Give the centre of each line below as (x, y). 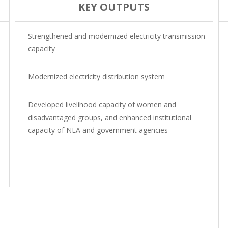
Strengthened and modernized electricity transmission (117, 36)
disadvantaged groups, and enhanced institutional (110, 117)
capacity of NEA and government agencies (98, 130)
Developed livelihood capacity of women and (102, 105)
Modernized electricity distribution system (96, 77)
